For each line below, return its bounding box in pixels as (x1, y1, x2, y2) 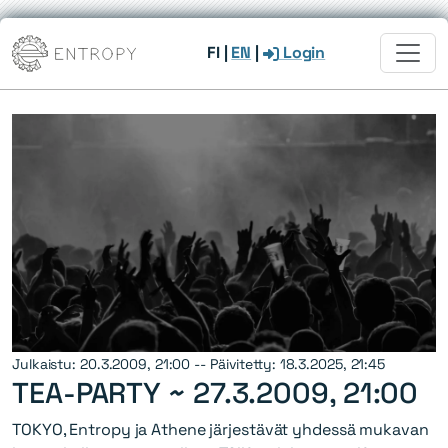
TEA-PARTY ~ (12, 375, 193, 412)
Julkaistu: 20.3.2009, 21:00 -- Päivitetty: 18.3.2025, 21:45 (12, 355, 386, 374)
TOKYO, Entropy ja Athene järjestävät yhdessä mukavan (12, 419, 429, 441)
